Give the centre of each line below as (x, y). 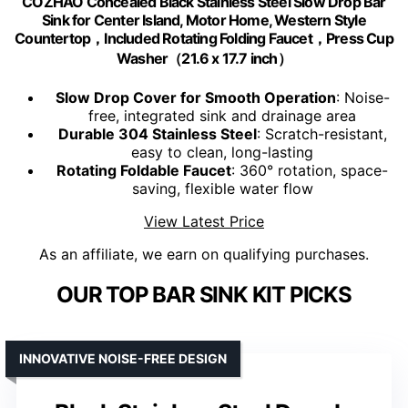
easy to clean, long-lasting (222, 153)
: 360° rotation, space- (310, 171)
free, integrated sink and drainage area (222, 116)
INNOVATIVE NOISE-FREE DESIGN (123, 359)
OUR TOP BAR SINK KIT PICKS (204, 295)
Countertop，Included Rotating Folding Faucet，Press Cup (204, 39)
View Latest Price (204, 222)
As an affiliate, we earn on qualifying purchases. (204, 255)
